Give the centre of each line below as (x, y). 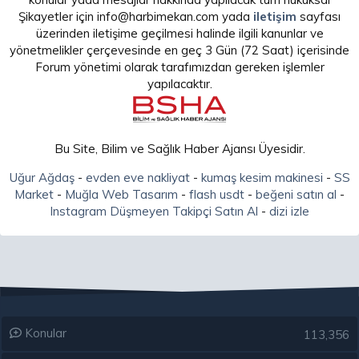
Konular (44, 333)
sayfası (319, 16)
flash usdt (217, 194)
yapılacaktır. (179, 84)
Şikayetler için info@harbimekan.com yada (136, 16)
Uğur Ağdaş (42, 177)
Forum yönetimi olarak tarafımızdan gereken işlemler (179, 67)
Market (34, 194)
